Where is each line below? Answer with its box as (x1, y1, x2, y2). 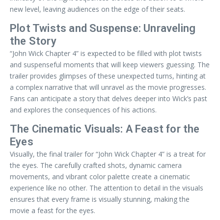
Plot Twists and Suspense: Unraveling (10, 22, 196, 34)
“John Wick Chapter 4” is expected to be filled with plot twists (10, 48, 202, 58)
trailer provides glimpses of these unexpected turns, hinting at (10, 71, 206, 81)
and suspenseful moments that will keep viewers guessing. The (10, 59, 210, 69)
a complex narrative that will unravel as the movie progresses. (10, 82, 206, 92)
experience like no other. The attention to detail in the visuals (10, 183, 203, 192)
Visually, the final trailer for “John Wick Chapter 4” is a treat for (10, 149, 206, 159)
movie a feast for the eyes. (10, 205, 95, 215)
